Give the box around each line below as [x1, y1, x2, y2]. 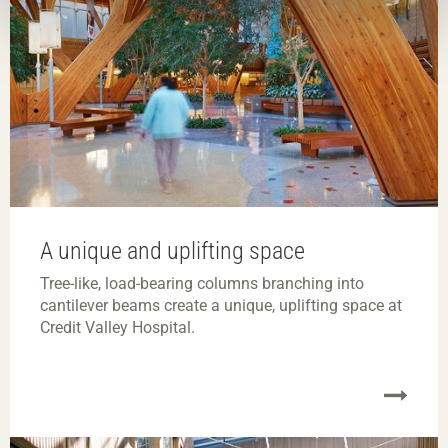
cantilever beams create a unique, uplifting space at [40, 296, 402, 316]
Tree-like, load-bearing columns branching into [40, 274, 364, 294]
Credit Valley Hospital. [40, 318, 195, 338]
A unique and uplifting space [40, 237, 305, 266]
